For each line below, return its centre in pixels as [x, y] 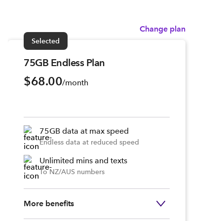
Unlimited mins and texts [83, 161]
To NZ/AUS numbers [72, 172]
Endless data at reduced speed [89, 142]
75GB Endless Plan [64, 63]
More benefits [49, 203]
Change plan [163, 29]
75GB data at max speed [84, 131]
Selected [46, 41]
